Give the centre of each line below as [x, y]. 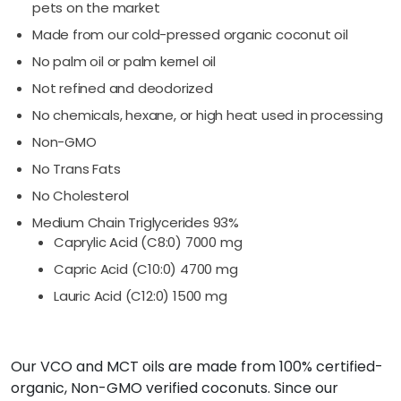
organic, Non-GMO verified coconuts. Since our [175, 388]
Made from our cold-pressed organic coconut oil [190, 34]
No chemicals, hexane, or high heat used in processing [208, 115]
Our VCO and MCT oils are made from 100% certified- [197, 366]
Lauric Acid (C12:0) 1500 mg [141, 295]
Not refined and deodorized [123, 88]
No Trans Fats [77, 168]
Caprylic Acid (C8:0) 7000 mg [148, 242]
